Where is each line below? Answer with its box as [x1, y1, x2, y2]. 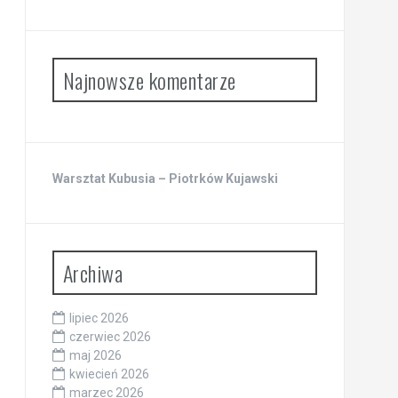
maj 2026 [68, 348, 122, 363]
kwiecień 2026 [68, 367, 149, 382]
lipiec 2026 [68, 311, 129, 326]
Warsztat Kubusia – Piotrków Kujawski [52, 171, 278, 187]
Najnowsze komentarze [62, 64, 236, 97]
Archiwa [62, 257, 123, 290]
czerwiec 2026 [68, 330, 151, 345]
